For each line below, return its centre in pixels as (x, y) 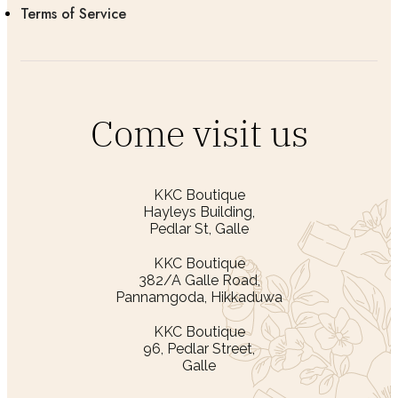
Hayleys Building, (199, 212)
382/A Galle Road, (199, 281)
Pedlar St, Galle (199, 229)
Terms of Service (73, 14)
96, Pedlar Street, (199, 349)
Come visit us (199, 134)
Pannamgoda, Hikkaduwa (199, 298)
